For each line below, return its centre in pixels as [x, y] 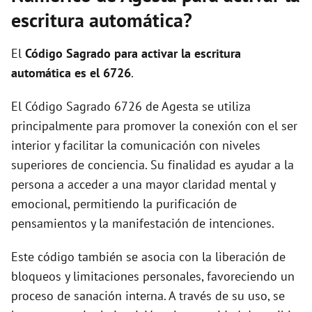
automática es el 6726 [71, 73]
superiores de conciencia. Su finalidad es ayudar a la [153, 165]
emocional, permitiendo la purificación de [124, 204]
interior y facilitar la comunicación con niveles [136, 146]
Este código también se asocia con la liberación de [148, 257]
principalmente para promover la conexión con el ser [154, 126]
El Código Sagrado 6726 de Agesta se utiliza [131, 107]
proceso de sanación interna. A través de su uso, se [148, 296]
